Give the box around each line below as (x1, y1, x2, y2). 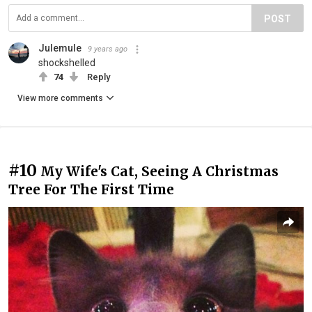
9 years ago (88, 45, 127, 54)
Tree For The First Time (8, 181, 174, 198)
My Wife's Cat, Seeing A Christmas (40, 163, 279, 180)
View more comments (17, 93, 103, 104)
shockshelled (38, 57, 95, 69)
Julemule (38, 42, 81, 54)
